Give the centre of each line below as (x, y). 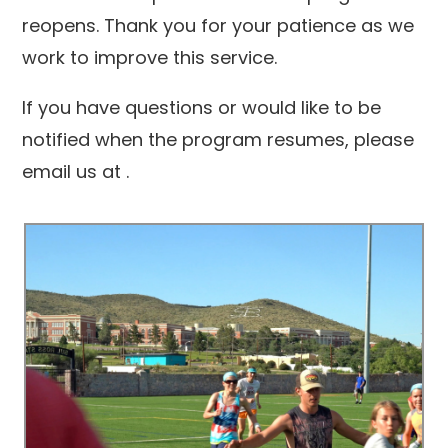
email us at (74, 171)
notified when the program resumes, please (218, 139)
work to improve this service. (150, 57)
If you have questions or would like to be (202, 107)
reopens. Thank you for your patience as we (218, 25)
